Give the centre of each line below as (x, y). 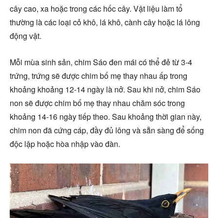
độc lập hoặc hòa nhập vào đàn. (65, 144)
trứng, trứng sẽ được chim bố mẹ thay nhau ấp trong (99, 75)
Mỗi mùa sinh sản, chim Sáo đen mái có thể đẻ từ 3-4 (101, 62)
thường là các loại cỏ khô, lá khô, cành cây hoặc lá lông (105, 22)
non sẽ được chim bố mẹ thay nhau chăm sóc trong (97, 103)
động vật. (26, 36)
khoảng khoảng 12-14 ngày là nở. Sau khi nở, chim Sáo (105, 89)
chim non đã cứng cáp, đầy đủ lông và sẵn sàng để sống (107, 130)
